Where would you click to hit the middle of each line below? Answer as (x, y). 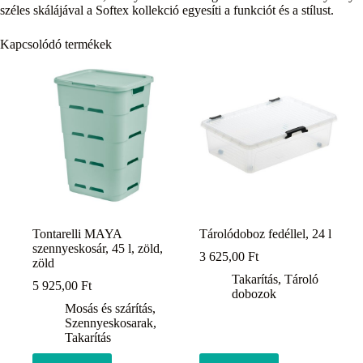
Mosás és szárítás (109, 309)
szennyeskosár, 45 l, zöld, (98, 249)
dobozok (254, 294)
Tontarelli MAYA (77, 234)
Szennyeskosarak (109, 323)
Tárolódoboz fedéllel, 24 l (266, 234)
